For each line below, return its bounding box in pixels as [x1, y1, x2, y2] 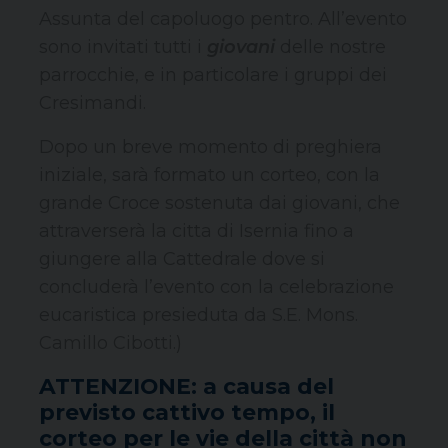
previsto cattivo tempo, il [39, 399, 335, 426]
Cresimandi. [39, 92, 146, 115]
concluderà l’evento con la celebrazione [39, 276, 394, 299]
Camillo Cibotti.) [39, 332, 182, 355]
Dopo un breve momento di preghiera [39, 136, 382, 159]
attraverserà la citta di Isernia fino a [39, 220, 354, 243]
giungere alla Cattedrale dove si [39, 248, 325, 271]
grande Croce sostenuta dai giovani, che [39, 192, 400, 215]
